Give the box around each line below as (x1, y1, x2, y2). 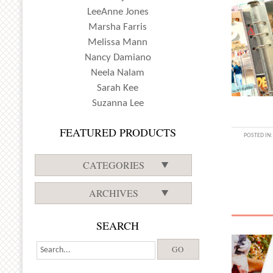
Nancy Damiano (84, 52, 151, 63)
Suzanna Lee (91, 98, 144, 108)
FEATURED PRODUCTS (59, 125, 176, 140)
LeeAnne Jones (87, 7, 149, 17)
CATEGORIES (82, 158, 144, 171)
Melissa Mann (88, 37, 148, 48)
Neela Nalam (91, 68, 145, 78)
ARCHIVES (88, 186, 138, 199)
